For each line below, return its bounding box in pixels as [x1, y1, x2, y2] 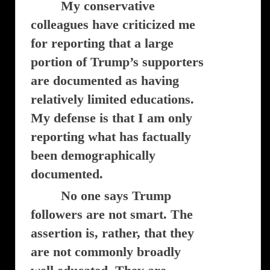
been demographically [31, 148, 155, 163]
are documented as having [31, 73, 179, 88]
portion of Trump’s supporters [31, 54, 204, 69]
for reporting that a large [31, 36, 174, 51]
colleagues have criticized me [31, 17, 195, 32]
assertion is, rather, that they [31, 225, 194, 240]
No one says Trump [61, 188, 171, 203]
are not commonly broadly [31, 244, 181, 259]
